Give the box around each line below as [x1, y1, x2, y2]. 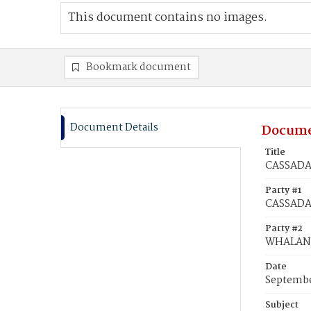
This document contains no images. [68, 8, 267, 27]
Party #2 [265, 221, 303, 236]
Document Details [70, 119, 158, 136]
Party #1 [265, 183, 301, 198]
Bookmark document [86, 59, 191, 76]
